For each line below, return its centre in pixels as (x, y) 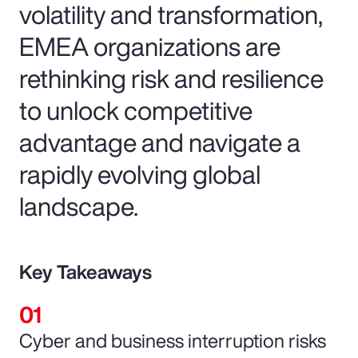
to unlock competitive (136, 110)
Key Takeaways (86, 271)
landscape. (79, 206)
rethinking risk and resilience (171, 78)
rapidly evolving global (140, 174)
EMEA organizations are (150, 46)
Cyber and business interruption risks (173, 340)
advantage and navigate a (160, 142)
